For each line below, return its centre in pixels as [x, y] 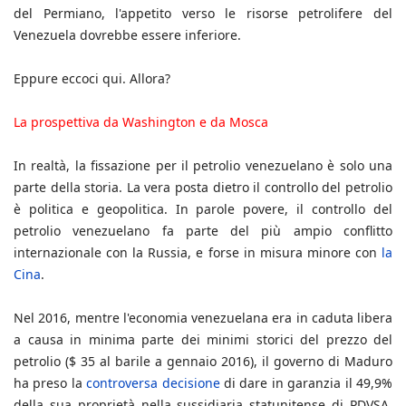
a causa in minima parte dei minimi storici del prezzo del [203, 340]
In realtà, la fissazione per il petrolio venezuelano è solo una [203, 166]
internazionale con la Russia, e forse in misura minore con [198, 253]
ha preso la [50, 383]
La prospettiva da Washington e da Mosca [141, 122]
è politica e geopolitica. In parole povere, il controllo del [203, 209]
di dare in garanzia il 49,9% [306, 383]
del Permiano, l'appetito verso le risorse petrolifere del [203, 14]
